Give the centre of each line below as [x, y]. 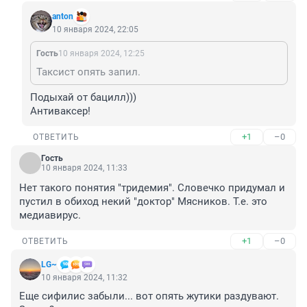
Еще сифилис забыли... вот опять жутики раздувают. [149, 296]
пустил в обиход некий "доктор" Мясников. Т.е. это [143, 202]
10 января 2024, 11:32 [84, 278]
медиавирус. [50, 216]
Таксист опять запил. [88, 72]
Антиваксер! [60, 111]
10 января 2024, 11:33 [84, 168]
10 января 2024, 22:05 [95, 30]
